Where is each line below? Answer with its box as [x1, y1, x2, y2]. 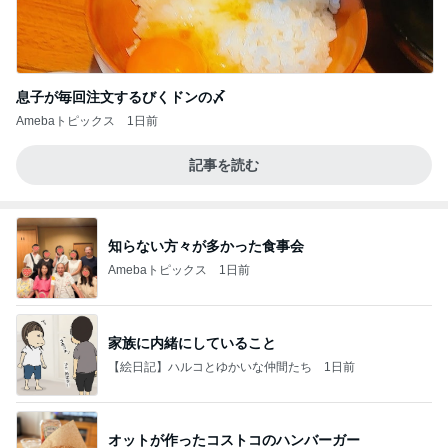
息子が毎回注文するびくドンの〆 [16, 89, 226, 106]
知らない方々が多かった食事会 [108, 237, 304, 254]
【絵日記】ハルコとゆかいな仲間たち [108, 359, 312, 374]
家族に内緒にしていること [108, 334, 276, 351]
